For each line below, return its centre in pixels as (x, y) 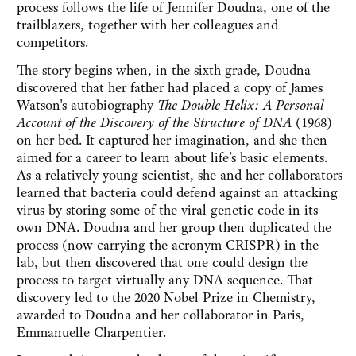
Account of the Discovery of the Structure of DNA (154, 123)
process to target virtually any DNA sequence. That (165, 280)
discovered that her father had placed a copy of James (170, 88)
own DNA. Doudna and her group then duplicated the (174, 228)
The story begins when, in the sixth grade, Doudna (164, 70)
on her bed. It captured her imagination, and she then (172, 140)
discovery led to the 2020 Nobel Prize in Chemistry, (166, 298)
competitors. (52, 43)
